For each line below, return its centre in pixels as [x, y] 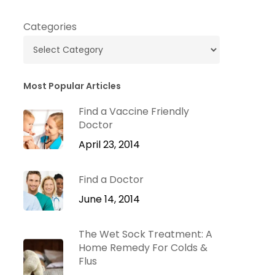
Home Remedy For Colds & [143, 248]
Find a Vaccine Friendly [134, 111]
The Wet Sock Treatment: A [145, 234]
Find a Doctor [111, 180]
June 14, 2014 [109, 199]
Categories [50, 27]
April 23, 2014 [109, 145]
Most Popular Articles [72, 86]
